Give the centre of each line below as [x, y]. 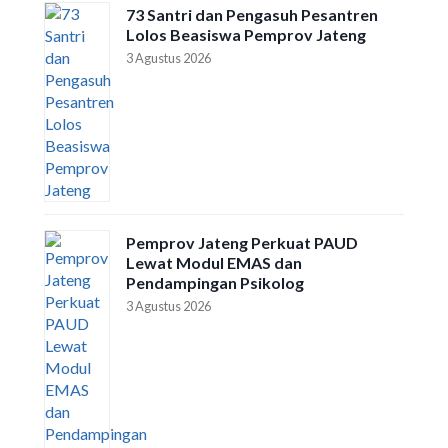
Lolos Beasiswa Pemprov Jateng [246, 34]
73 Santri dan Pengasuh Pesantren [252, 14]
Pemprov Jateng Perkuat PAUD [242, 242]
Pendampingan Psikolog [215, 282]
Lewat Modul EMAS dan [214, 262]
